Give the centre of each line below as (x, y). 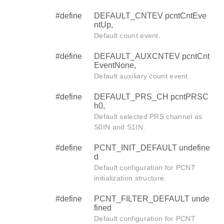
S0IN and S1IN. (120, 127)
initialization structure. (130, 178)
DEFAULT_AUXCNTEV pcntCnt (152, 56)
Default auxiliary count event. (142, 76)
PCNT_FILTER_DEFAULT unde (152, 198)
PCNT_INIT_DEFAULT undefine (152, 147)
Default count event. (127, 35)
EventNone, (115, 65)
